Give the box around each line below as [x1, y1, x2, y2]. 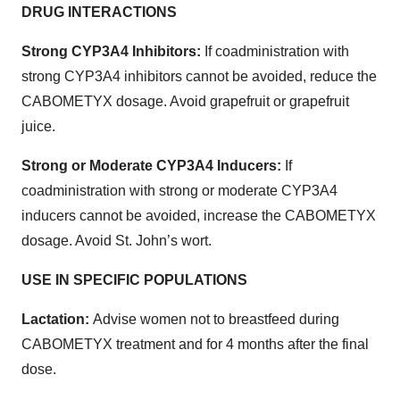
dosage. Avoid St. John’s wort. [21, 232, 212, 248]
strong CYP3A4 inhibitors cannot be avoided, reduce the [21, 68, 377, 84]
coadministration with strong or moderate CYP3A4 [21, 182, 337, 198]
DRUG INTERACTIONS [21, 4, 177, 20]
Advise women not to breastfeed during [93, 311, 339, 327]
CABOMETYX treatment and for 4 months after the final [21, 336, 369, 352]
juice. [21, 118, 55, 134]
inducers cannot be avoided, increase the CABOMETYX [21, 207, 376, 223]
